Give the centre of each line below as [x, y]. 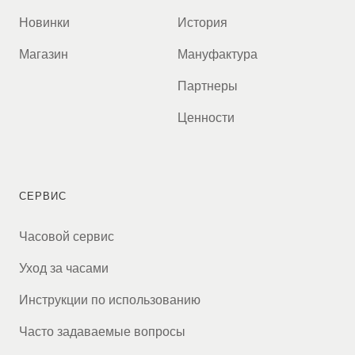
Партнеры [208, 88]
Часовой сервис [67, 238]
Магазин [44, 56]
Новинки [44, 24]
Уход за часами [64, 270]
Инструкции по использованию [110, 302]
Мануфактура [218, 56]
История [202, 24]
